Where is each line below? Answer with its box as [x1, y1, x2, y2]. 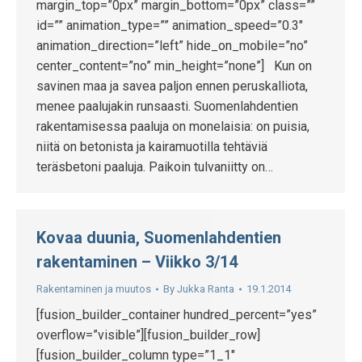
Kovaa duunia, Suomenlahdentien [36, 228, 281, 247]
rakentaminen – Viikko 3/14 [36, 252, 238, 271]
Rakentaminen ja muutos [36, 283, 151, 295]
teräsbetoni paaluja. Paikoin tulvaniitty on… [36, 159, 273, 175]
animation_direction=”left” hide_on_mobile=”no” [36, 38, 308, 53]
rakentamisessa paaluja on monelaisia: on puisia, [36, 119, 309, 134]
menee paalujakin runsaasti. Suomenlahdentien [36, 99, 298, 114]
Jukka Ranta [177, 283, 234, 295]
